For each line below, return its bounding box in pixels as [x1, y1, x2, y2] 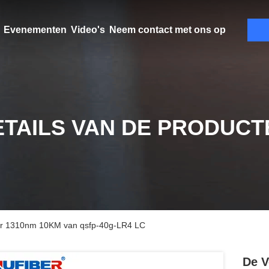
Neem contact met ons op [109, 25, 226, 35]
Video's [70, 25, 105, 35]
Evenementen [3, 25, 67, 35]
